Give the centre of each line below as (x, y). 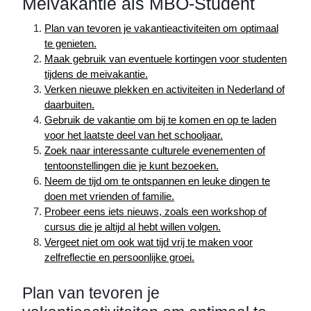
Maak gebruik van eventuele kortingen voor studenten (166, 59)
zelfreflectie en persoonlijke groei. (119, 257)
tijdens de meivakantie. (96, 74)
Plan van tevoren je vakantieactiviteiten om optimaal (161, 28)
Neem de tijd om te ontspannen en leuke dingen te (157, 181)
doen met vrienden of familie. (109, 196)
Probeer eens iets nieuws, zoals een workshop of (155, 211)
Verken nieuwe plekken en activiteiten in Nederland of (165, 89)
